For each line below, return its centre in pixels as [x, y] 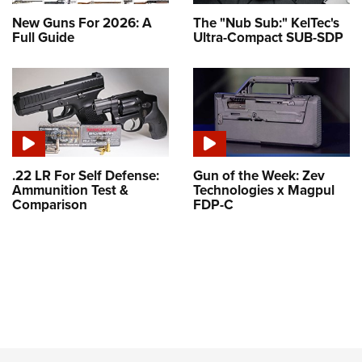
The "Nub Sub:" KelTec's [266, 23]
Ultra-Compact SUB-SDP [268, 38]
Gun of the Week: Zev [259, 175]
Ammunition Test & [70, 190]
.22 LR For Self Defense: [86, 175]
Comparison [50, 204]
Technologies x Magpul [264, 190]
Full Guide [43, 38]
